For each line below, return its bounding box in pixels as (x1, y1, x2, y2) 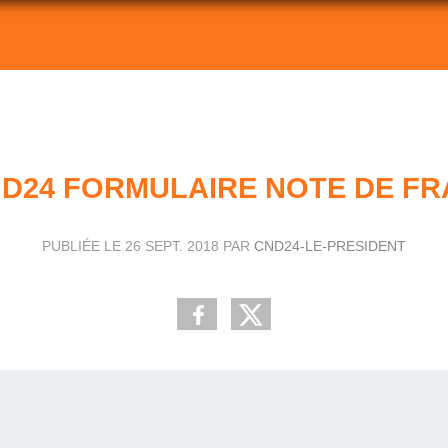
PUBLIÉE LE (42, 237, 125, 254)
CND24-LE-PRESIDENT (254, 237, 406, 254)
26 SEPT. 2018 (125, 237, 219, 254)
